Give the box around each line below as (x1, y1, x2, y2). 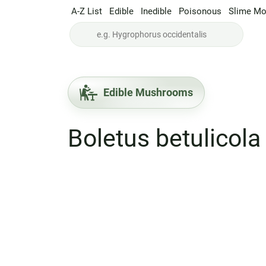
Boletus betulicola (67, 124, 261, 153)
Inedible (141, 5, 172, 17)
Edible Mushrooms (103, 86, 193, 99)
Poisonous (179, 5, 221, 17)
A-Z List (71, 5, 102, 17)
